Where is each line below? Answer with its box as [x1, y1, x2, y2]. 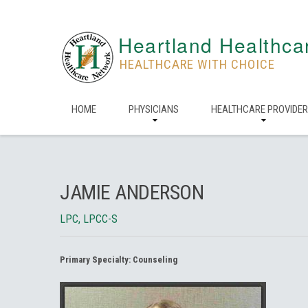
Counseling [133, 254, 177, 265]
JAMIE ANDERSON [60, 180, 203, 204]
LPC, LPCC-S [60, 212, 118, 225]
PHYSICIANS [129, 103, 179, 115]
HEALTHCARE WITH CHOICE [120, 56, 275, 72]
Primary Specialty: [60, 254, 133, 265]
